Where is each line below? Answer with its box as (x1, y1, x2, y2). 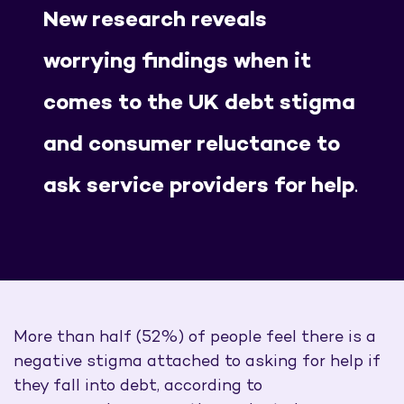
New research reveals (43, 9, 268, 32)
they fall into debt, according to (14, 377, 262, 395)
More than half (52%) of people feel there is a (14, 328, 376, 346)
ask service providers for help (43, 175, 355, 198)
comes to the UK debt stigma (43, 92, 356, 115)
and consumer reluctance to (43, 133, 341, 157)
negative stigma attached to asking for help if (14, 353, 381, 371)
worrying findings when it (43, 50, 312, 74)
